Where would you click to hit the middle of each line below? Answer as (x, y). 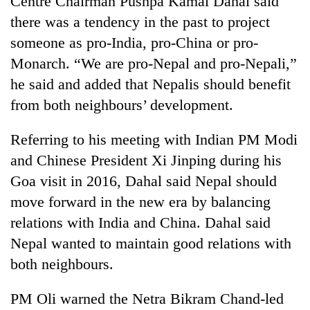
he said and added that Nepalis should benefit (151, 84)
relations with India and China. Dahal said (140, 222)
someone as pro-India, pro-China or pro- (134, 42)
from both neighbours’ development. (122, 104)
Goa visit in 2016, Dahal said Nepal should (144, 181)
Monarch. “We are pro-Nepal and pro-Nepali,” (154, 63)
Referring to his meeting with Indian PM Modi (154, 139)
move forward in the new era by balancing (140, 201)
